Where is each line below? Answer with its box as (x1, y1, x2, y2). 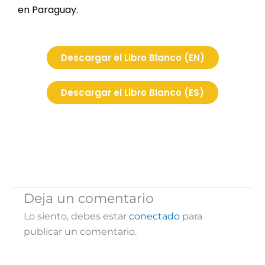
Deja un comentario (24, 190, 154, 206)
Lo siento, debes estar (24, 211, 129, 222)
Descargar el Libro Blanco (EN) (60, 51, 205, 64)
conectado (129, 211, 180, 222)
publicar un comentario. (24, 226, 137, 238)
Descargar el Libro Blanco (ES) (61, 86, 204, 99)
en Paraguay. (18, 3, 78, 17)
